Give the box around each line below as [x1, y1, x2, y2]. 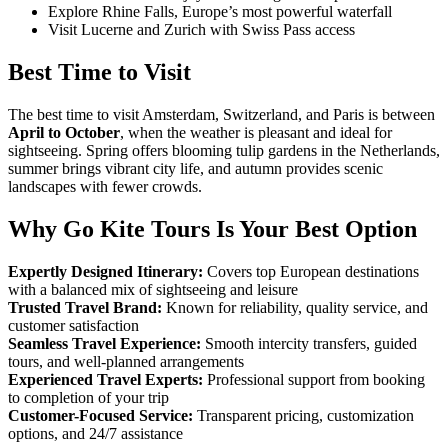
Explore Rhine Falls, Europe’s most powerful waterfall [48, 3, 392, 21]
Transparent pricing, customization [193, 406, 414, 424]
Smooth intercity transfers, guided [201, 334, 417, 352]
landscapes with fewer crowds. [8, 178, 202, 196]
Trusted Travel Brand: [8, 298, 162, 316]
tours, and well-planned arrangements [8, 352, 244, 370]
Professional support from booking [203, 370, 425, 388]
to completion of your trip [8, 388, 169, 406]
